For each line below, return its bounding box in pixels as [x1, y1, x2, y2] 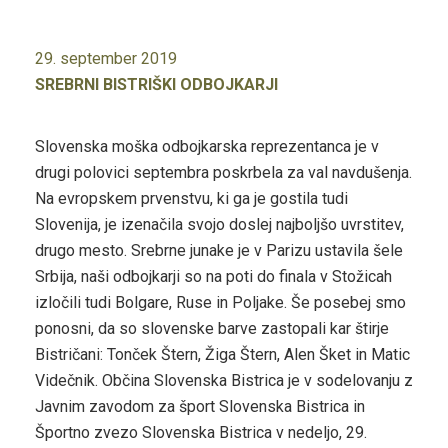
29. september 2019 [35, 48, 177, 68]
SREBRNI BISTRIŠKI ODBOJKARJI [35, 74, 278, 94]
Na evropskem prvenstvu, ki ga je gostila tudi [35, 188, 348, 208]
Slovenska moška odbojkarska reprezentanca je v [35, 136, 379, 156]
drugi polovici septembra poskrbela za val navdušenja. [35, 162, 412, 182]
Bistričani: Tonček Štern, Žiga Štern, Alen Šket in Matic [35, 344, 410, 364]
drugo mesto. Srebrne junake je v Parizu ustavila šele [35, 240, 403, 260]
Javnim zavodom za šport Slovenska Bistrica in [35, 396, 365, 416]
